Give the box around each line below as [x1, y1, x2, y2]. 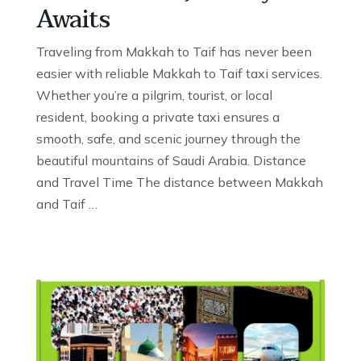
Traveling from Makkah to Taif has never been [36, 43, 312, 60]
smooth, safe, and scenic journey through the [36, 130, 301, 147]
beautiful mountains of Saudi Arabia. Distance [36, 151, 306, 168]
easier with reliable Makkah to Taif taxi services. [36, 64, 322, 81]
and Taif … [36, 195, 98, 212]
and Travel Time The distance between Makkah [36, 173, 323, 190]
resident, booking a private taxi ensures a [36, 108, 280, 125]
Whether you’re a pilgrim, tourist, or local [36, 86, 272, 103]
